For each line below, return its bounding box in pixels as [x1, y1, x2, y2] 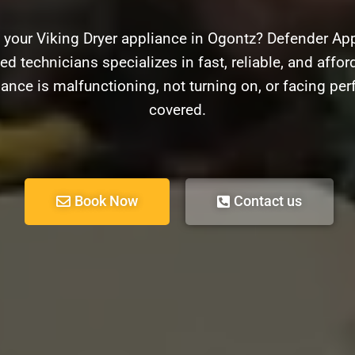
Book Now [74, 193, 138, 209]
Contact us [234, 193, 302, 209]
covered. [149, 101, 206, 119]
